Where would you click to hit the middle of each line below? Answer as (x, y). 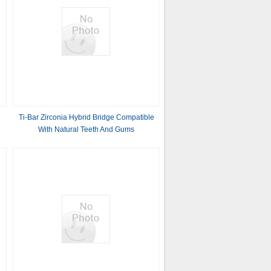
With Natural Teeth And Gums (87, 129)
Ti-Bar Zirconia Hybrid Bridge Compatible (86, 117)
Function (87, 154)
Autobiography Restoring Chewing (86, 142)
